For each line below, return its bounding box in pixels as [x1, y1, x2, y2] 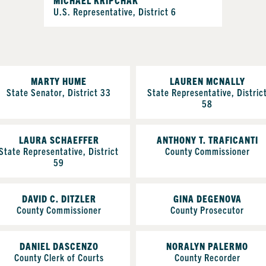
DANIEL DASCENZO [19, 239, 99, 252]
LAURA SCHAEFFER [18, 133, 99, 145]
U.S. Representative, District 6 [53, 5, 176, 17]
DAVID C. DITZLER [21, 192, 96, 204]
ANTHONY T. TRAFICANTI [156, 133, 258, 145]
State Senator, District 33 [7, 85, 111, 98]
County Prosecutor [170, 203, 244, 216]
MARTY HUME [31, 74, 87, 87]
